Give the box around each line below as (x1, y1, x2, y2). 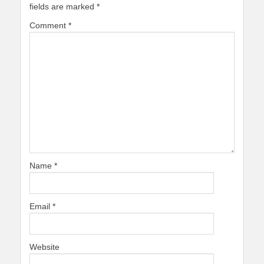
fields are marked (29, 2, 97, 11)
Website (29, 242, 60, 252)
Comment (29, 21, 68, 30)
